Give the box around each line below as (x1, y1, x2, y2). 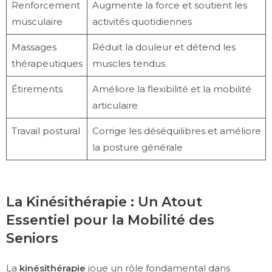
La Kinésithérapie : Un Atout (6, 194, 202, 211)
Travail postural (11, 124, 80, 137)
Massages (11, 41, 56, 53)
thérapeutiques (11, 57, 83, 69)
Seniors (6, 230, 58, 247)
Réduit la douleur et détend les (92, 41, 236, 53)
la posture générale (92, 141, 183, 153)
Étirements (11, 83, 63, 95)
